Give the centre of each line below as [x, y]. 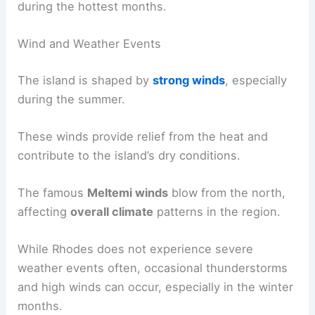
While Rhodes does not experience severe [136, 249]
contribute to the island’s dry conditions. [129, 155]
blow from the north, [227, 193]
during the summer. [72, 99]
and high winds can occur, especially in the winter [156, 287]
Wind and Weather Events [90, 44]
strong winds [189, 80]
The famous [53, 193]
